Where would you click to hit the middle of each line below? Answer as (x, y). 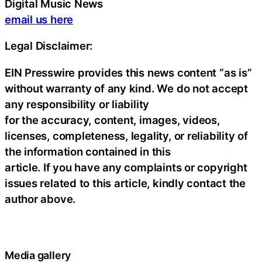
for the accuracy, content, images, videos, (112, 120)
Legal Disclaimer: (49, 46)
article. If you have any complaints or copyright (126, 167)
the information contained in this (88, 151)
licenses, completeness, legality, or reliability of (126, 135)
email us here (39, 19)
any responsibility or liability (77, 104)
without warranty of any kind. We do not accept (126, 88)
